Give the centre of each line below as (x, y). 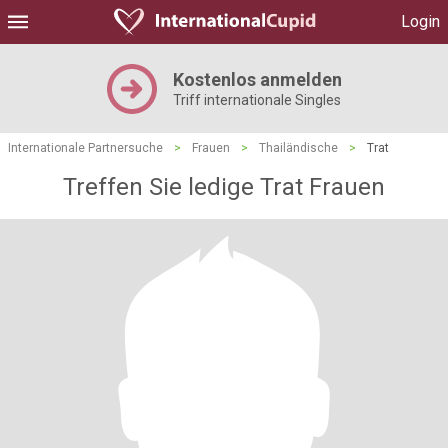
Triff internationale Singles (256, 100)
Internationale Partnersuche (85, 148)
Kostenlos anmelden (257, 79)
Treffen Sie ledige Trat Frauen (224, 187)
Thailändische (298, 148)
